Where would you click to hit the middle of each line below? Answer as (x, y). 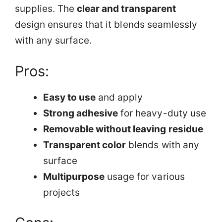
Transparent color (85, 145)
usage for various (145, 176)
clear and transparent (126, 9)
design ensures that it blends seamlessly (106, 25)
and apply (119, 97)
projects (62, 192)
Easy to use (70, 97)
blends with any (163, 145)
